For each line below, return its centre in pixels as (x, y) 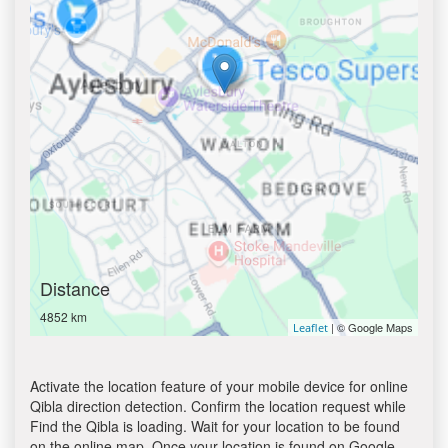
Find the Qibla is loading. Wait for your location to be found (215, 426)
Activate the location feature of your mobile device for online (219, 386)
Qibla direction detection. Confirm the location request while (218, 406)
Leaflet (310, 327)
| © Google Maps (370, 327)
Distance (75, 288)
